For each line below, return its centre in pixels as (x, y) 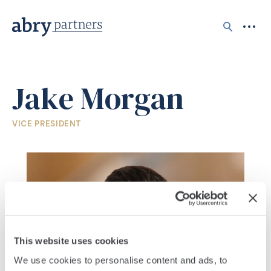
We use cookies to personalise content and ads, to (121, 260)
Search (243, 27)
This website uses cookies (71, 241)
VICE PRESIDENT (47, 124)
